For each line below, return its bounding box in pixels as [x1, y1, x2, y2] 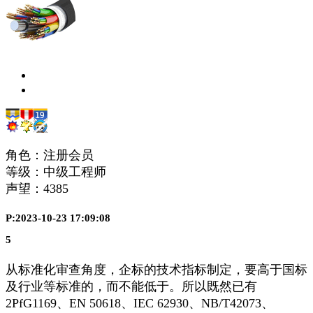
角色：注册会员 [6, 148, 94, 163]
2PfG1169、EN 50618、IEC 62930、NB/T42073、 [6, 296, 274, 310]
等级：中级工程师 [6, 165, 106, 180]
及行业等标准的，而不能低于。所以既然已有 [6, 279, 257, 293]
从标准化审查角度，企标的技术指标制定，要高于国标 [6, 262, 307, 277]
